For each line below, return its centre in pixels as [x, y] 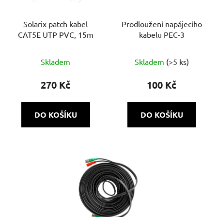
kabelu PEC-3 [162, 35]
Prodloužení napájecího [162, 24]
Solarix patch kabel [55, 24]
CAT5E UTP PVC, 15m [55, 35]
